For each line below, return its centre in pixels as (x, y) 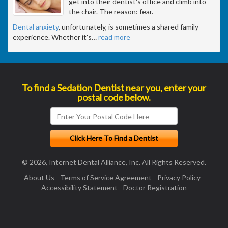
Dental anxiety (36, 27)
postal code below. (114, 97)
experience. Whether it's (52, 37)
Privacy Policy (179, 178)
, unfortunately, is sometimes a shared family (129, 27)
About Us (39, 178)
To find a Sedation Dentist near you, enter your (114, 88)
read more (114, 37)
